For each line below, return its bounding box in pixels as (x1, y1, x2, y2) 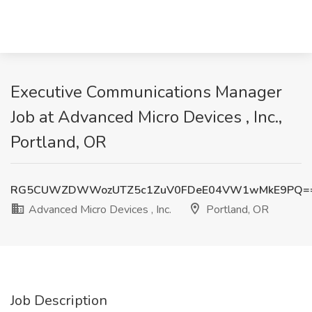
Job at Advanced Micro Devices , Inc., (10, 106, 282, 128)
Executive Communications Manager (10, 81, 282, 103)
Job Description (10, 291, 107, 310)
